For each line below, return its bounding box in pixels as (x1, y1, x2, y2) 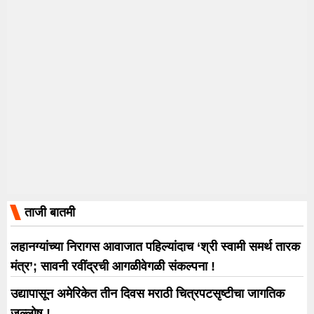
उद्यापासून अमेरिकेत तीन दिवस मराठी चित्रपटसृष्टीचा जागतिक (11, 286, 285, 301)
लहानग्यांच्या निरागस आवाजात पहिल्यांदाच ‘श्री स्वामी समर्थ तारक (11, 239, 300, 254)
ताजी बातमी (25, 205, 75, 219)
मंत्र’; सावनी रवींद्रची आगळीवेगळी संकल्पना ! (11, 259, 215, 273)
